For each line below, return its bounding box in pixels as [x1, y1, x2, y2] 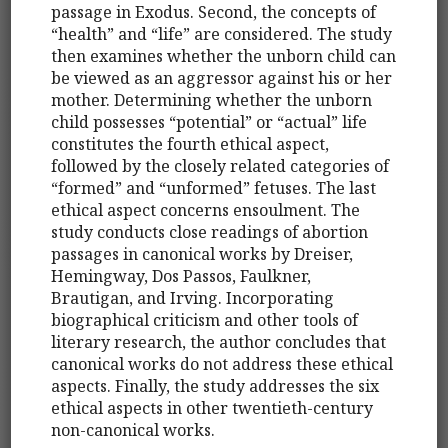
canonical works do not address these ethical [51, 352, 394, 375]
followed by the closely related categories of [51, 154, 390, 177]
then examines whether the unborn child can [51, 44, 397, 67]
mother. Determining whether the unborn [51, 88, 373, 111]
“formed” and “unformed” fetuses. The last [51, 176, 377, 199]
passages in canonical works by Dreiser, [51, 242, 354, 265]
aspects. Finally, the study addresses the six [51, 374, 380, 397]
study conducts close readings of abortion [51, 220, 369, 243]
